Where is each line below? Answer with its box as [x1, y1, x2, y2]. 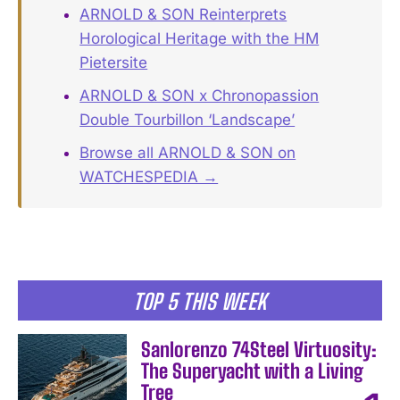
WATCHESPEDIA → [79, 168, 219, 187]
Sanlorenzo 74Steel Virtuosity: [141, 337, 378, 362]
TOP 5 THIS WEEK [133, 288, 267, 315]
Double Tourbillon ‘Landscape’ [79, 111, 296, 129]
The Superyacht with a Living [141, 359, 364, 384]
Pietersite [79, 54, 148, 72]
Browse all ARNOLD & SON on [79, 144, 296, 162]
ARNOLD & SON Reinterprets [79, 5, 287, 24]
